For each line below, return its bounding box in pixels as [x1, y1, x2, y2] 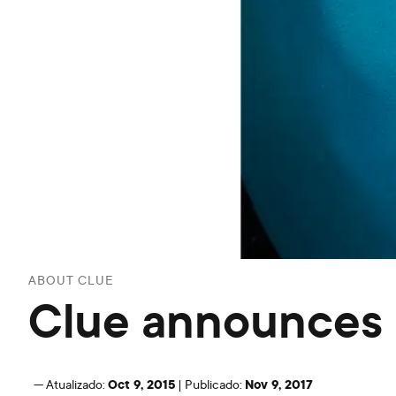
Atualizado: [46, 375, 105, 392]
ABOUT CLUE [28, 271, 115, 288]
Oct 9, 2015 [108, 374, 175, 393]
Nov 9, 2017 [245, 374, 313, 393]
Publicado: [185, 375, 242, 392]
